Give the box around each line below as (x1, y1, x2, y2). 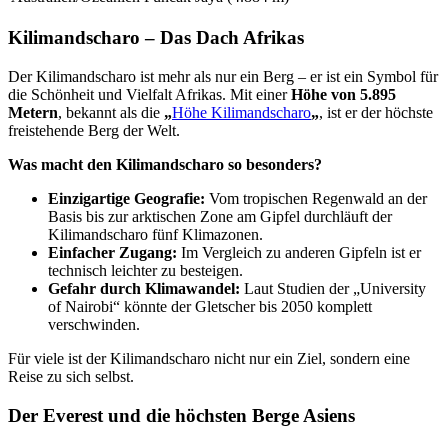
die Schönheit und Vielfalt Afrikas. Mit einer (8, 86, 291, 104)
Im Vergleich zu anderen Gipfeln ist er (177, 244, 421, 262)
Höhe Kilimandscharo (172, 104, 311, 122)
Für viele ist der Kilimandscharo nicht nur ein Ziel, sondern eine (8, 350, 410, 368)
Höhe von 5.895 (291, 86, 396, 104)
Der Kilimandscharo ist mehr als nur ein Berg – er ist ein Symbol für (8, 68, 438, 86)
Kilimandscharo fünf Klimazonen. (48, 226, 263, 244)
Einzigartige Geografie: (48, 190, 205, 208)
